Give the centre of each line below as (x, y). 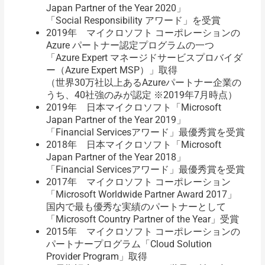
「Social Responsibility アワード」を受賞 (133, 21)
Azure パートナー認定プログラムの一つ (130, 46)
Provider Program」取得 (96, 257)
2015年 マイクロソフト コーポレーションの (143, 232)
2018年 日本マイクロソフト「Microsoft (133, 145)
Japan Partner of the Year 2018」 (116, 157)
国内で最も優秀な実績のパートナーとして (136, 207)
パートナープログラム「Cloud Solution (129, 244)
